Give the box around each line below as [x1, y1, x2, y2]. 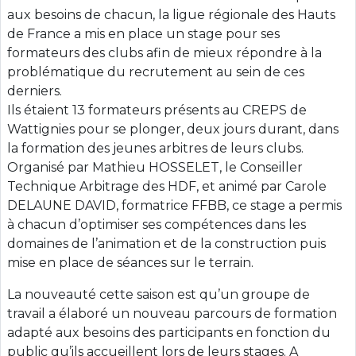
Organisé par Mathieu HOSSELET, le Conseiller [7, 160, 303, 176]
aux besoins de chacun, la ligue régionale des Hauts [7, 7, 335, 23]
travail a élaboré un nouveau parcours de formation [7, 306, 337, 322]
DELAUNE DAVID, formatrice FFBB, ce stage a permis [7, 198, 342, 214]
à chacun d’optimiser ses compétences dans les [7, 217, 306, 233]
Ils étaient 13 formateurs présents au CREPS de [7, 103, 307, 118]
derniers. [7, 83, 62, 99]
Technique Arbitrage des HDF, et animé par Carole [7, 179, 327, 195]
